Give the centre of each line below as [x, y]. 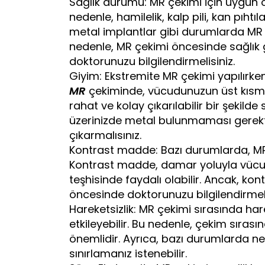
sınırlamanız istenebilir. [128, 253]
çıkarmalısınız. [105, 135]
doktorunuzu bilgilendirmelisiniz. [152, 61]
